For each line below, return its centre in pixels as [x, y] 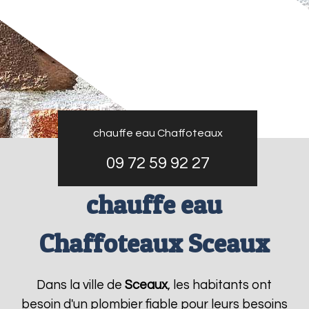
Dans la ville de [81, 285]
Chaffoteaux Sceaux [154, 243]
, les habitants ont [220, 285]
